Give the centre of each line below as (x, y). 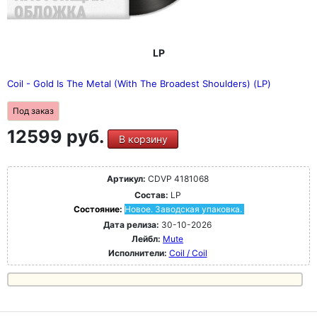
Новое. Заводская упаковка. (183, 209)
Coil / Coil (188, 253)
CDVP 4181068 (177, 179)
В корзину (143, 139)
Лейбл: (146, 239)
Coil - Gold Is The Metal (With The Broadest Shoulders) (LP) (139, 84)
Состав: (151, 195)
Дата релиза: (131, 225)
